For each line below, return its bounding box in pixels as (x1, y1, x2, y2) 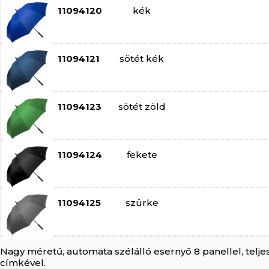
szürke (125, 197, 159, 208)
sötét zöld (118, 101, 166, 112)
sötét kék (119, 53, 164, 64)
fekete (126, 149, 157, 160)
